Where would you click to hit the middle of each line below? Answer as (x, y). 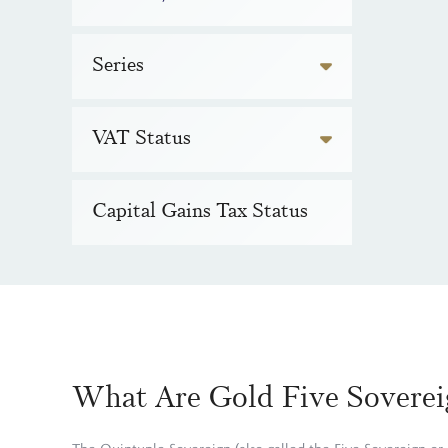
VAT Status (141, 137)
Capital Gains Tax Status (200, 210)
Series (118, 64)
